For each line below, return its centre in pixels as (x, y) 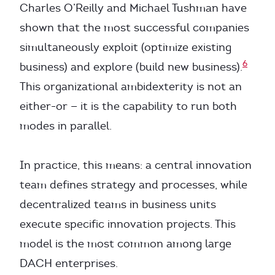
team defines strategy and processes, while (134, 185)
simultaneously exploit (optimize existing (126, 47)
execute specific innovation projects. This (128, 224)
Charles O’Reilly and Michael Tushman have (133, 8)
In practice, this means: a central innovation (136, 165)
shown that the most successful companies (134, 28)
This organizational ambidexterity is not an (131, 87)
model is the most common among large (126, 244)
